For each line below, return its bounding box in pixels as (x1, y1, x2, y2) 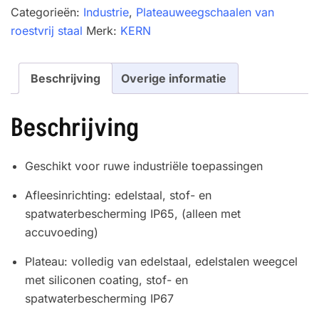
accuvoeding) (25, 224, 98, 239)
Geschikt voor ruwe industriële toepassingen (25, 158, 263, 173)
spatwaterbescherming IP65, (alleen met (25, 206, 241, 221)
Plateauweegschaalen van (136, 5, 274, 20)
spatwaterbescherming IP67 (25, 291, 174, 305)
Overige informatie (121, 71, 226, 86)
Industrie (83, 5, 129, 20)
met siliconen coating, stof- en (25, 272, 188, 287)
